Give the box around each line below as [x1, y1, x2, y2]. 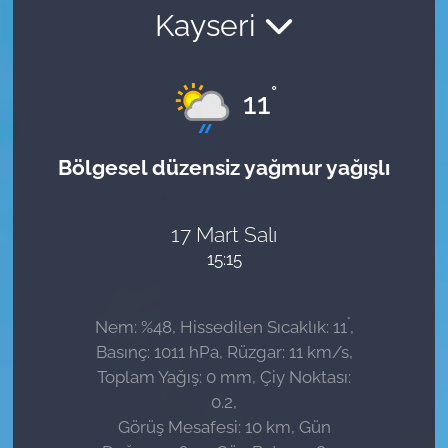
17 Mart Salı [171, 222, 277, 248]
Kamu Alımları [53, 128, 171, 148]
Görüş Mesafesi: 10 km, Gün [117, 416, 331, 437]
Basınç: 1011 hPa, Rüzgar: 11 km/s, [95, 341, 353, 362]
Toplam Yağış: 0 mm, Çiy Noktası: [97, 366, 351, 387]
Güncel [53, 77, 116, 97]
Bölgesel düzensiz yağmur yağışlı [58, 154, 390, 180]
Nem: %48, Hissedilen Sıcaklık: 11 [94, 316, 347, 337]
